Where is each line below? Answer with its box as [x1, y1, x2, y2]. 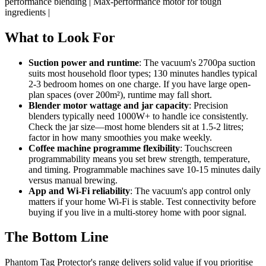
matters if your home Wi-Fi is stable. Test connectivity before [28, 196, 256, 207]
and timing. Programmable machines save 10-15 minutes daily [28, 164, 261, 175]
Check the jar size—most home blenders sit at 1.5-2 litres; [28, 121, 243, 132]
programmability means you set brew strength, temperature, [28, 153, 250, 164]
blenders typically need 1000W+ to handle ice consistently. [28, 110, 248, 121]
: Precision [189, 100, 228, 110]
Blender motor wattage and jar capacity [28, 100, 189, 110]
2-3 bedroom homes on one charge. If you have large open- [28, 78, 251, 89]
